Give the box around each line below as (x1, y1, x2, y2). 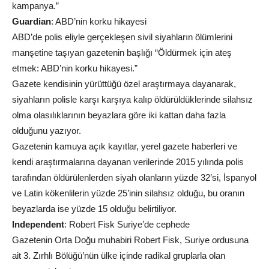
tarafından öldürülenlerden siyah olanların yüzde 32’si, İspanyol (12, 172, 256, 183)
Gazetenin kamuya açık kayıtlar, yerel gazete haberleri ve (12, 141, 237, 151)
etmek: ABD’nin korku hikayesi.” (12, 63, 138, 73)
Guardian (12, 16, 51, 26)
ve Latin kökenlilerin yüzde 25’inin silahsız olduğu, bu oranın (12, 188, 244, 198)
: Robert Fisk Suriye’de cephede (64, 219, 190, 229)
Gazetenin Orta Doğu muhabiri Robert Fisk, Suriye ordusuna (12, 235, 249, 245)
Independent (12, 219, 64, 229)
